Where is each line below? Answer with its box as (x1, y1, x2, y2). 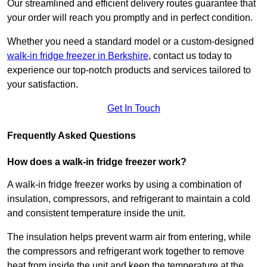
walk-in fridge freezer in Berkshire (7, 51, 148, 61)
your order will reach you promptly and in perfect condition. (7, 13, 255, 23)
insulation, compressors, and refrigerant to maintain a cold (7, 194, 250, 204)
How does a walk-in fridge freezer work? (7, 157, 187, 167)
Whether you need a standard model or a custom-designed (7, 36, 254, 47)
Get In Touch (107, 103, 160, 114)
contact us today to (153, 51, 232, 61)
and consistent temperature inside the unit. (7, 208, 188, 219)
